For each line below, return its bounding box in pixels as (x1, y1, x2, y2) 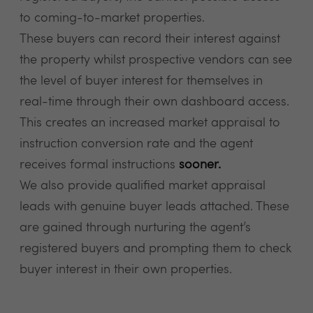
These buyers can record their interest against (20, 33, 280, 45)
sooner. (179, 159, 221, 171)
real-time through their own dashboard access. (20, 96, 289, 108)
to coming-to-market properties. (20, 12, 205, 24)
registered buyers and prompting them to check (20, 242, 291, 255)
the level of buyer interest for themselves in (20, 75, 263, 87)
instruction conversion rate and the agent (20, 138, 253, 150)
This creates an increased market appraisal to (20, 117, 280, 129)
